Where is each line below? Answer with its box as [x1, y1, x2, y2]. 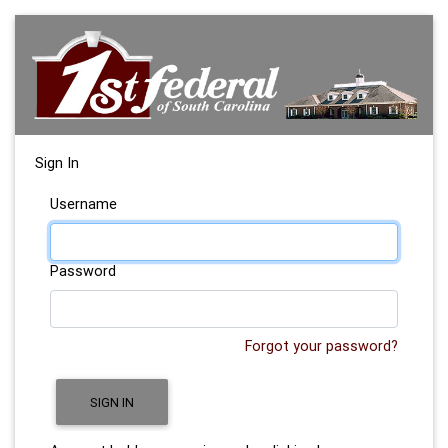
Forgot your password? [245, 337, 398, 356]
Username [50, 195, 117, 214]
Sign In [35, 154, 79, 173]
